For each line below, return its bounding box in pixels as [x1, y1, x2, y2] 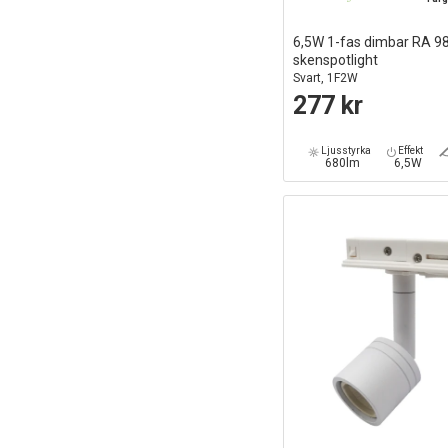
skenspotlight [292, 52, 378, 69]
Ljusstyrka [319, 145, 372, 157]
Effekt [396, 145, 424, 157]
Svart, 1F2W [292, 71, 358, 86]
